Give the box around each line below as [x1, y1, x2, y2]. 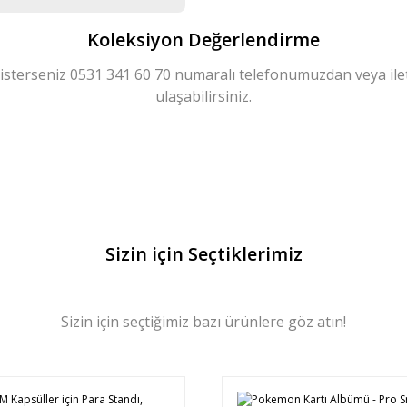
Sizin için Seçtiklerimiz [104, 242, 303, 266]
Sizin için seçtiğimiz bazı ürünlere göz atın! [61, 312, 346, 332]
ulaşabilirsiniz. [155, 86, 252, 106]
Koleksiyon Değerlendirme [87, 27, 320, 52]
